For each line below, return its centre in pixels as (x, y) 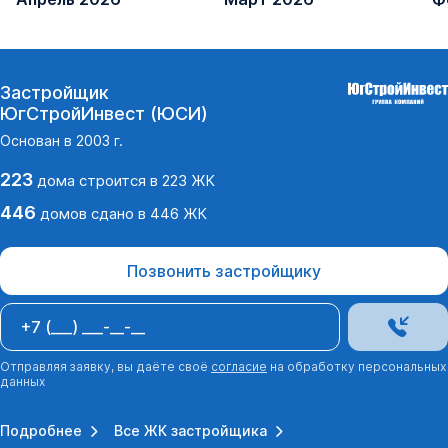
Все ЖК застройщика (190, 431)
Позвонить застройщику (224, 270)
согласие (239, 366)
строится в (118, 180)
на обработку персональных (356, 366)
